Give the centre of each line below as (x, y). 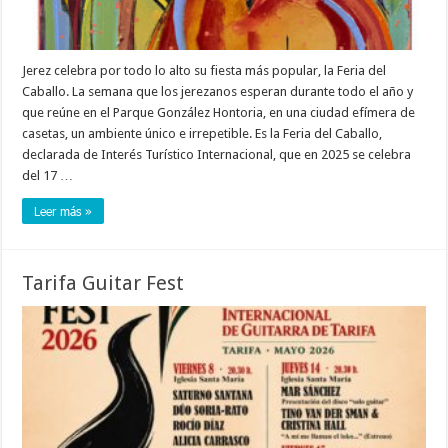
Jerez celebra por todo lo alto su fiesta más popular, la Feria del (204, 71)
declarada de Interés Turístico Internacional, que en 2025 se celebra (217, 155)
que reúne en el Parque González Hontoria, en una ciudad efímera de (219, 113)
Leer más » (63, 211)
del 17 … (48, 176)
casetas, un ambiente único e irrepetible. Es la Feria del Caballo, (202, 134)
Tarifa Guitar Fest (103, 283)
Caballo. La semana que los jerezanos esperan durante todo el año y (218, 92)
